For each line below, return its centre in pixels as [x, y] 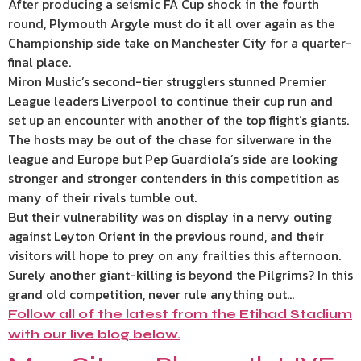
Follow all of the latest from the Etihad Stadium [180, 314]
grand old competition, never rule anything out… [151, 294]
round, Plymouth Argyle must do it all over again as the [172, 23]
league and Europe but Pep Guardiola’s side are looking [173, 159]
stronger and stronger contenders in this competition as [174, 178]
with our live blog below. [94, 334]
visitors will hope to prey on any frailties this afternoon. [174, 255]
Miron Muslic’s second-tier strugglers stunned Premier [167, 81]
